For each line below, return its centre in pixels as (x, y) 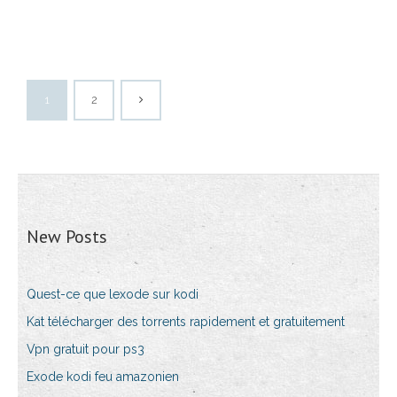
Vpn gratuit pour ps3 (86, 350)
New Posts (67, 237)
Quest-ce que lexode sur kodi (113, 295)
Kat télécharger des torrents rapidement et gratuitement (186, 322)
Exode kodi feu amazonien (103, 377)
